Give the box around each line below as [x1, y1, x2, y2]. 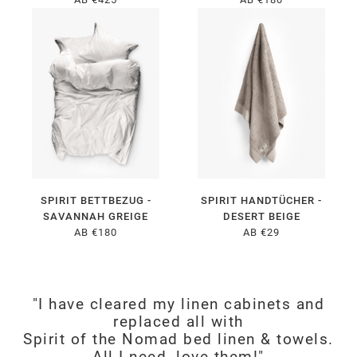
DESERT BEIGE [222, 210, 300, 223]
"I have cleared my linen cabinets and [32, 296, 325, 314]
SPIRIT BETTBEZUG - [40, 194, 151, 207]
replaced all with [113, 313, 244, 331]
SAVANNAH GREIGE [43, 210, 148, 223]
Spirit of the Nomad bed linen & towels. [23, 331, 334, 349]
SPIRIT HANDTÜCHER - [201, 194, 322, 207]
